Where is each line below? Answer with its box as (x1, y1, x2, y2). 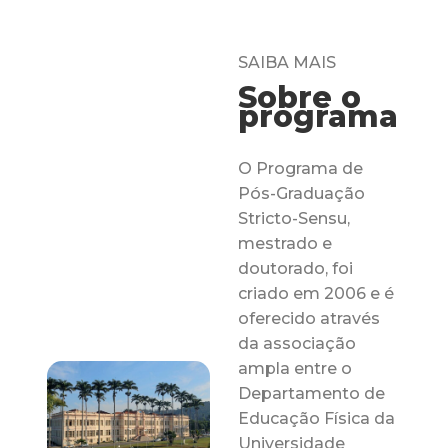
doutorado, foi (238, 258, 354, 278)
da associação (238, 333, 357, 353)
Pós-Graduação (238, 183, 366, 203)
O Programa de (238, 158, 364, 178)
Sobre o (238, 78, 362, 116)
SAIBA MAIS (238, 52, 337, 72)
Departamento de (238, 383, 386, 403)
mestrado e (238, 233, 333, 253)
